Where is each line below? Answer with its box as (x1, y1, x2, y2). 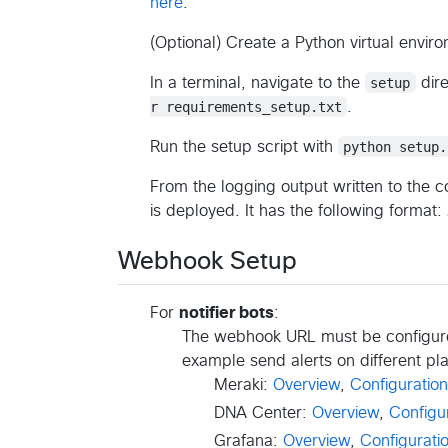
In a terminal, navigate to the (150, 74, 365, 91)
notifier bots (179, 304, 274, 321)
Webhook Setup (118, 249, 297, 274)
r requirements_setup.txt (150, 98, 342, 115)
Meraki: (214, 376, 273, 393)
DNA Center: (214, 404, 312, 421)
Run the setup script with (150, 138, 338, 155)
